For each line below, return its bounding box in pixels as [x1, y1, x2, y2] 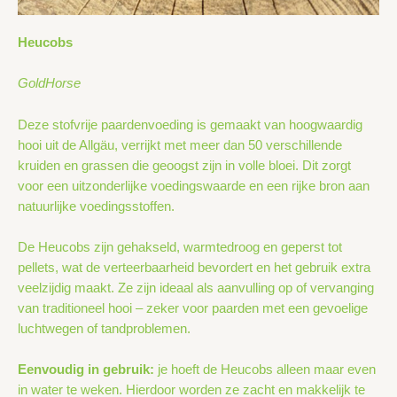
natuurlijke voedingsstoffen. [18, 198, 175, 214]
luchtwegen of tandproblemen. [18, 321, 191, 336]
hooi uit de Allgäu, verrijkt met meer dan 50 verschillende [18, 137, 342, 152]
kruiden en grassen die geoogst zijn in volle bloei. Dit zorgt [18, 158, 351, 173]
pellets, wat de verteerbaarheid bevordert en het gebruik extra [18, 260, 370, 275]
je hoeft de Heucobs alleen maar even [154, 362, 376, 378]
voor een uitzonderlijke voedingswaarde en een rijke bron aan [18, 178, 370, 193]
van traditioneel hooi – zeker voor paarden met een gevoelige [18, 300, 368, 315]
